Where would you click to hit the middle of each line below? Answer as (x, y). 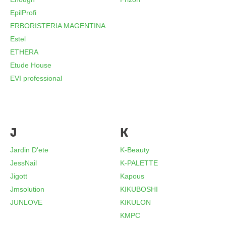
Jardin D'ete (30, 150)
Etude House (31, 65)
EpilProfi (23, 13)
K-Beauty (135, 150)
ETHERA (24, 52)
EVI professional (36, 78)
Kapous (132, 176)
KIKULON (136, 202)
